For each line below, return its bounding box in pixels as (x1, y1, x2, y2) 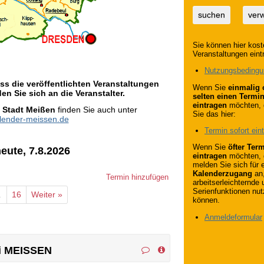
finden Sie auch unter (55, 104, 137, 114)
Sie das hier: (193, 109, 236, 118)
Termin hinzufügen (105, 173, 169, 182)
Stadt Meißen (2, 104, 55, 114)
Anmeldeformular (204, 212, 262, 222)
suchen (198, 10, 225, 20)
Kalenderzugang (193, 169, 252, 179)
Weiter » (31, 190, 62, 200)
